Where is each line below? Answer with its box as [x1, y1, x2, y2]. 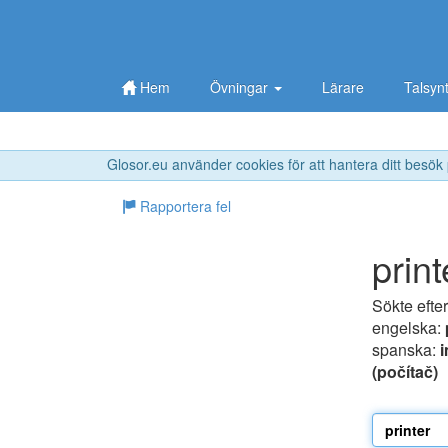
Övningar [210, 77, 272, 97]
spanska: [372, 338, 440, 362]
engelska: [372, 316, 445, 340]
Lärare [322, 77, 364, 97]
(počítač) [372, 360, 438, 384]
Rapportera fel [136, 196, 231, 217]
